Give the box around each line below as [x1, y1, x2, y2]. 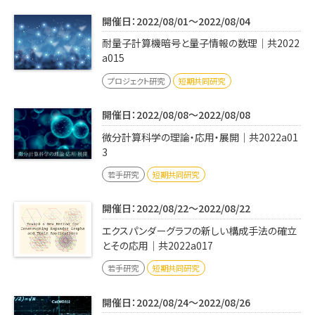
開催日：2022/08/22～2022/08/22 [102, 201, 250, 216]
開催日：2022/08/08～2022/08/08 [102, 108, 250, 122]
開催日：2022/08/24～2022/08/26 [102, 295, 250, 309]
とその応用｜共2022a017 [102, 238, 213, 252]
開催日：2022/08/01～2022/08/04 [102, 13, 250, 28]
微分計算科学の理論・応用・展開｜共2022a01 [102, 129, 298, 144]
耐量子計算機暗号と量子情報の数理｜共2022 [102, 36, 300, 51]
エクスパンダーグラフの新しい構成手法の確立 [102, 223, 297, 238]
